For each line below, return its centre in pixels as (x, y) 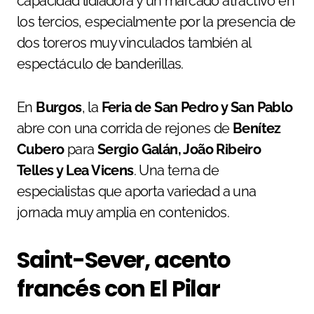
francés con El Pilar (118, 289)
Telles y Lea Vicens (75, 171)
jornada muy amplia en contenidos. (123, 213)
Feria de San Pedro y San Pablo (197, 108)
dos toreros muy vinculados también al (134, 43)
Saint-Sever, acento (124, 260)
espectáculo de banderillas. (100, 64)
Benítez (257, 129)
